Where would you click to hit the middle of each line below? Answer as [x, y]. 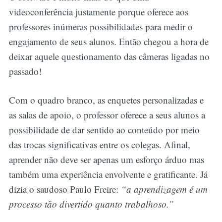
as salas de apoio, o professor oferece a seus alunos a [107, 115]
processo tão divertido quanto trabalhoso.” [91, 204]
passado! [27, 71]
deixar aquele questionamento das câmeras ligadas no [109, 56]
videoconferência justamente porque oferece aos [98, 11]
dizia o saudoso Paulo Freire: [65, 189]
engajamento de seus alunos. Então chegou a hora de [109, 41]
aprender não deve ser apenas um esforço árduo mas [106, 160]
